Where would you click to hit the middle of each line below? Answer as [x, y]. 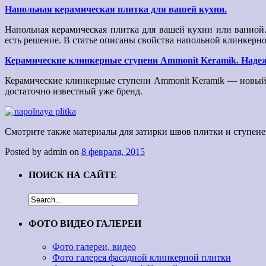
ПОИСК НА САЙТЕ [73, 175]
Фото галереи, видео [94, 247]
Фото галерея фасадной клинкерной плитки [142, 258]
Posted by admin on [43, 152]
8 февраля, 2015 [113, 152]
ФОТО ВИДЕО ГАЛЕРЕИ [85, 224]
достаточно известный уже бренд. [74, 91]
